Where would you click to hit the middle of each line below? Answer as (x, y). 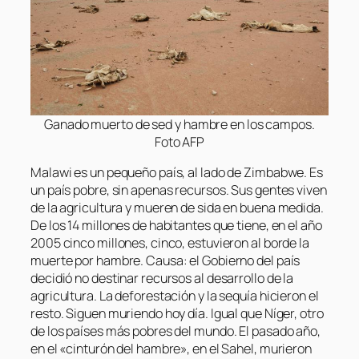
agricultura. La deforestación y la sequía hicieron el (175, 295)
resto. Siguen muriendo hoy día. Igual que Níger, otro (177, 313)
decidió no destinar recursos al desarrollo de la (162, 278)
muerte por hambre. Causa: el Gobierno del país (165, 260)
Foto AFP (179, 141)
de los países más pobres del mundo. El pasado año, (175, 331)
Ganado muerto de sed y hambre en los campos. (179, 124)
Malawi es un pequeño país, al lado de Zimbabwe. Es (177, 172)
